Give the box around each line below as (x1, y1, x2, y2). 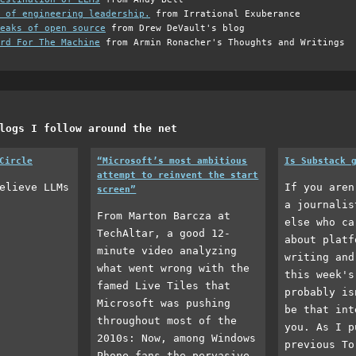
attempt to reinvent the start (97, 170, 259, 181)
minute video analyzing (97, 244, 238, 257)
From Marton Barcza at (97, 209, 231, 222)
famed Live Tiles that (97, 279, 231, 292)
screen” (97, 184, 137, 195)
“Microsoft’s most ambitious (97, 156, 248, 167)
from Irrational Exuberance (150, 8, 300, 19)
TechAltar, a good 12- (97, 226, 231, 239)
